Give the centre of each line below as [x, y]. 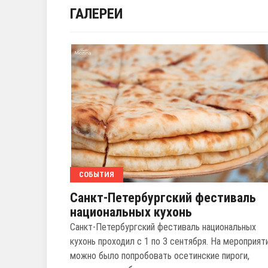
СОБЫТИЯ [97, 175]
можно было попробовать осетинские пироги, [160, 256]
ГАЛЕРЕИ [96, 14]
